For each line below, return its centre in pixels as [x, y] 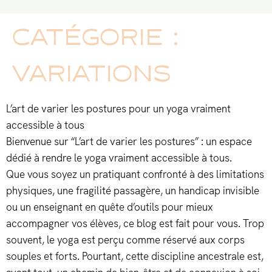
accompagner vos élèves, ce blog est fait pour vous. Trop [135, 224]
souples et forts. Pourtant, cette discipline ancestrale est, [135, 257]
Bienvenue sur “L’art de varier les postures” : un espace [129, 142]
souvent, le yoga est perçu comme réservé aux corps [125, 240]
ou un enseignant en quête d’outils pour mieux [110, 207]
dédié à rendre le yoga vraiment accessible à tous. [119, 158]
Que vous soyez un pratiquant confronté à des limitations [135, 175]
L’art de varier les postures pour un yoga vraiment [118, 109]
